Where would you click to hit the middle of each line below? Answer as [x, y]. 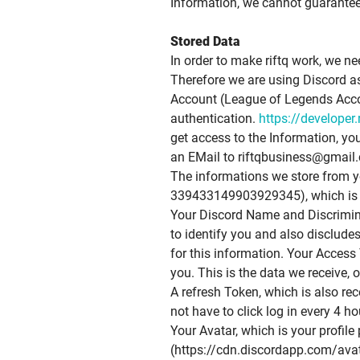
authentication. [215, 119]
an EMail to [204, 157]
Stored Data [205, 41]
